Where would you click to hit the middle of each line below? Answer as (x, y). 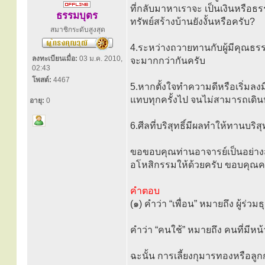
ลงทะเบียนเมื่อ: (55, 59)
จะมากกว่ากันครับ (168, 61)
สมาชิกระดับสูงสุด (77, 30)
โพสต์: (42, 80)
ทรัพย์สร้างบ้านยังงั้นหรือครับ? (193, 22)
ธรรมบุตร (77, 16)
